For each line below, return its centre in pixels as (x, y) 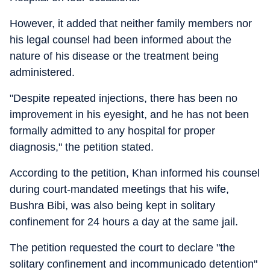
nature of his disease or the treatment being (114, 56)
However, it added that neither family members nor (131, 24)
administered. (42, 72)
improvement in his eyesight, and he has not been (129, 115)
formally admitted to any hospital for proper (112, 131)
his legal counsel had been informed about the (121, 40)
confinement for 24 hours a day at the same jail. (124, 222)
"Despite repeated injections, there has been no (124, 98)
